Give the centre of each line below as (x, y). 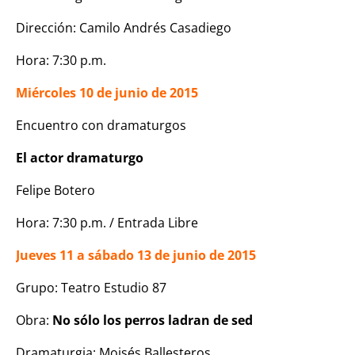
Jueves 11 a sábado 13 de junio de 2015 (136, 255)
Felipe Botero (55, 190)
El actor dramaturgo (80, 157)
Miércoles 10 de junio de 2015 (107, 92)
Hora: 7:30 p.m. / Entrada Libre (107, 222)
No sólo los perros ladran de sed (154, 320)
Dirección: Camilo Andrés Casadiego (124, 27)
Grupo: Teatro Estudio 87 (91, 287)
